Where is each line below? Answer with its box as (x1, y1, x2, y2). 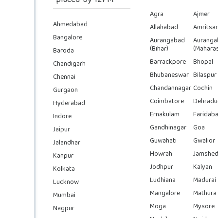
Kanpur (53, 150, 73, 162)
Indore (53, 110, 72, 123)
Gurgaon (53, 84, 78, 96)
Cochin (193, 82, 213, 94)
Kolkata (53, 163, 75, 175)
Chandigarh (53, 58, 86, 70)
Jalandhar (53, 137, 80, 149)
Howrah (150, 148, 173, 160)
